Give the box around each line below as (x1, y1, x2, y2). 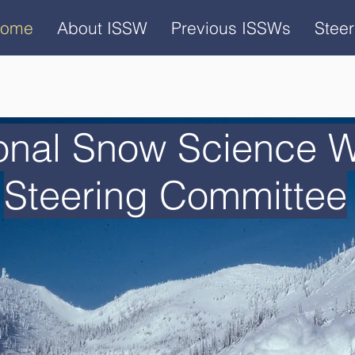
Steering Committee (4, 171, 347, 219)
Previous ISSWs (171, 17, 291, 38)
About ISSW (57, 17, 147, 38)
